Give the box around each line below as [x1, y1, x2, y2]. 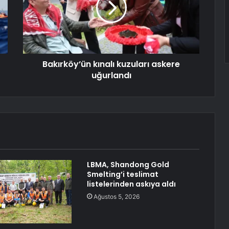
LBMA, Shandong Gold [86, 159, 169, 170]
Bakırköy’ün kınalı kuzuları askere [42, 58, 180, 71]
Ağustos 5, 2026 [93, 193, 140, 201]
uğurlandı [91, 70, 131, 82]
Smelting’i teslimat [86, 169, 158, 180]
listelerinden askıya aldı [86, 179, 176, 190]
